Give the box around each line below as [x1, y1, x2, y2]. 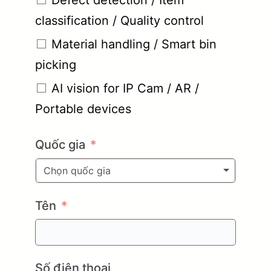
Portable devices [35, 101, 131, 116]
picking [35, 57, 76, 72]
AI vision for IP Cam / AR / [51, 80, 199, 96]
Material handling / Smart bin [51, 36, 217, 51]
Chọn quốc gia [44, 164, 111, 177]
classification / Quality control [35, 13, 204, 28]
